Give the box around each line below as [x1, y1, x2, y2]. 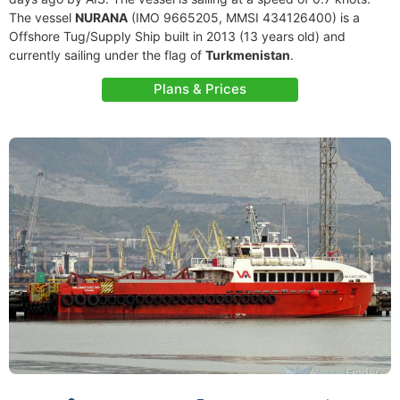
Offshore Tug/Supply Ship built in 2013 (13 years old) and [9, 29, 346, 44]
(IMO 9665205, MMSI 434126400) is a [128, 10, 360, 25]
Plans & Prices [154, 80, 246, 97]
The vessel [9, 10, 75, 25]
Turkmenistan [205, 47, 290, 62]
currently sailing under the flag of [9, 47, 205, 62]
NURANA [75, 10, 128, 25]
